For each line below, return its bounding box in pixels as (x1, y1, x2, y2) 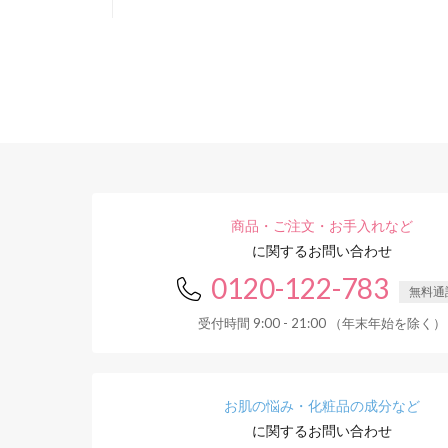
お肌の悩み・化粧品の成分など (224, 397, 420, 414)
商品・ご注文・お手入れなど (231, 217, 413, 234)
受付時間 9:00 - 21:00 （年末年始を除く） (198, 315, 446, 331)
